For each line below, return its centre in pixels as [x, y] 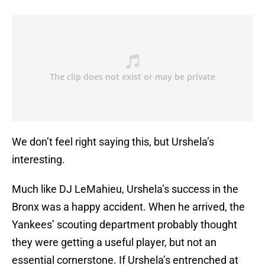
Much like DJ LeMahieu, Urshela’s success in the [125, 189]
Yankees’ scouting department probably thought [125, 225]
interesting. [38, 160]
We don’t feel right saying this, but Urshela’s [113, 142]
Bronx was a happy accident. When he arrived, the [128, 207]
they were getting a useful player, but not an [114, 243]
